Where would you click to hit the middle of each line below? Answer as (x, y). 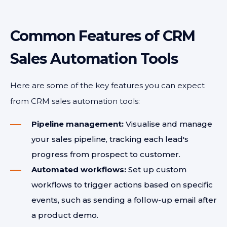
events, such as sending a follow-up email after (124, 200)
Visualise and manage (168, 124)
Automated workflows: (79, 169)
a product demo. (65, 215)
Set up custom (156, 169)
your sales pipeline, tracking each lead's (110, 139)
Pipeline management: (78, 124)
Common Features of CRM (103, 36)
